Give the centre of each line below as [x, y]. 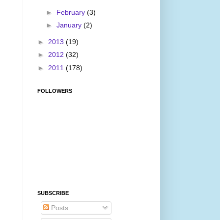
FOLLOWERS [55, 91]
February [71, 12]
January [70, 25]
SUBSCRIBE [53, 193]
